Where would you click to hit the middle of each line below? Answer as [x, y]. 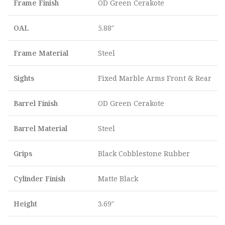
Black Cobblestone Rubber [144, 153]
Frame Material [41, 53]
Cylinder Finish [39, 179]
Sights [24, 78]
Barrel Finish [36, 103]
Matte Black [118, 179]
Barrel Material [40, 128]
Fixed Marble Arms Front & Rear [155, 78]
